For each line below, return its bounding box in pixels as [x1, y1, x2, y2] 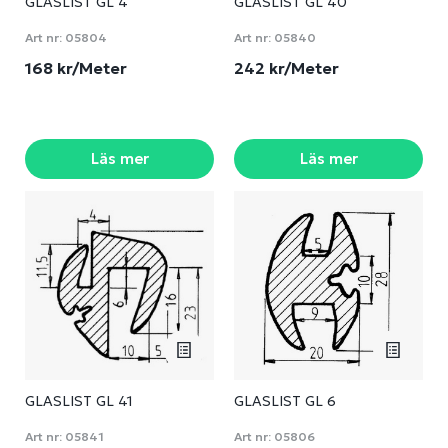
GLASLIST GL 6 [234, 392, 336, 410]
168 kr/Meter [25, 58, 131, 78]
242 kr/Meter [234, 58, 343, 78]
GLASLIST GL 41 [25, 392, 133, 410]
